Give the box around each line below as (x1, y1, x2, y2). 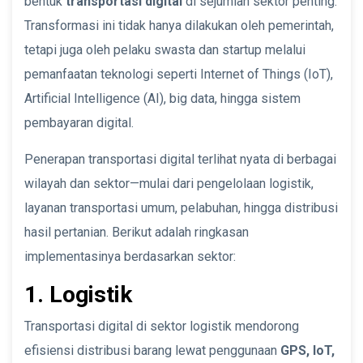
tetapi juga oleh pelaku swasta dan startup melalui (24, 41, 305, 58)
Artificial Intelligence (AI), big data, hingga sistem (24, 90, 301, 106)
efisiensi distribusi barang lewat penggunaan (24, 342, 280, 358)
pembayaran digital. (24, 114, 134, 130)
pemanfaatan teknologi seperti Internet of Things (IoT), (24, 66, 333, 82)
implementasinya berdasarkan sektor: (24, 248, 236, 264)
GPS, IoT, (280, 342, 335, 358)
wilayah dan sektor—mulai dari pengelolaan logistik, (24, 175, 314, 191)
